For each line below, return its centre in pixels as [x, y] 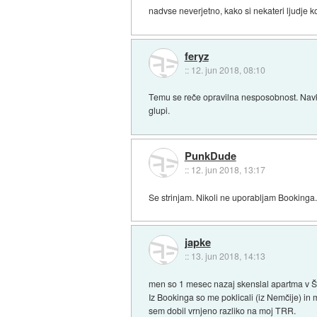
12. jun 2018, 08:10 [228, 69]
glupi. [160, 110]
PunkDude [210, 155]
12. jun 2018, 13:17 [228, 169]
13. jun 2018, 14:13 [228, 256]
